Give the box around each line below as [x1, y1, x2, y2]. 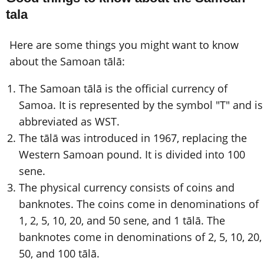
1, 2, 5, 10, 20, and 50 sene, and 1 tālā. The [19, 213, 225, 228]
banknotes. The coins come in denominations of [19, 197, 259, 212]
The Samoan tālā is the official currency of [19, 81, 227, 96]
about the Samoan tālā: [9, 54, 125, 68]
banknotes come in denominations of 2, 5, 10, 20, [19, 230, 262, 245]
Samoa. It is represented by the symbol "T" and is [19, 98, 263, 113]
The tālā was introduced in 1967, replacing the [19, 131, 247, 146]
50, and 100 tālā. [19, 246, 100, 261]
